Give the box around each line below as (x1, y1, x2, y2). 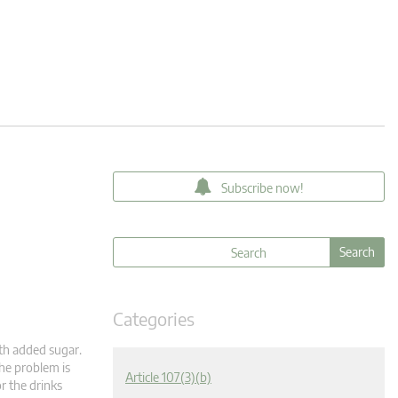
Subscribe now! (221, 180, 304, 195)
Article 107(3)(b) (125, 370, 211, 385)
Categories (113, 307, 195, 330)
